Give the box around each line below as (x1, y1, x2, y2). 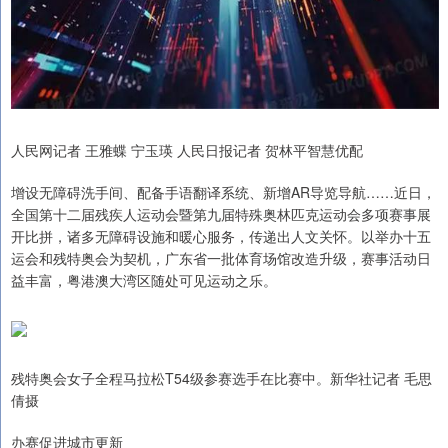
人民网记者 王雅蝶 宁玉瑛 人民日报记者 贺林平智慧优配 (11, 140, 363, 161)
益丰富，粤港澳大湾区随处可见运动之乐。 (11, 270, 277, 291)
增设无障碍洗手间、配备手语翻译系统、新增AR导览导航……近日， (11, 182, 436, 203)
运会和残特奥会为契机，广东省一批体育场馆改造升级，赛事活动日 (11, 248, 431, 269)
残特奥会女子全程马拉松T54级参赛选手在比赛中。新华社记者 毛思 (11, 368, 432, 389)
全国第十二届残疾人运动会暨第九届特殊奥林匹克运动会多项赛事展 (11, 204, 431, 225)
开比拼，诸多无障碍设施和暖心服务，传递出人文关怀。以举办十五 (11, 226, 431, 247)
